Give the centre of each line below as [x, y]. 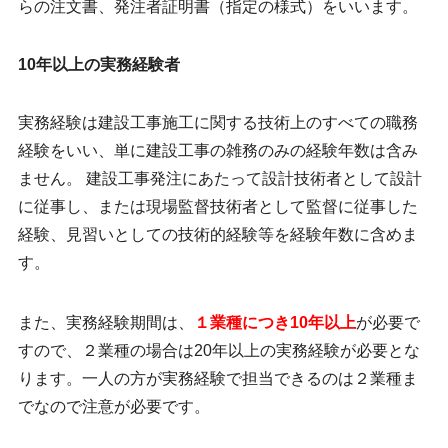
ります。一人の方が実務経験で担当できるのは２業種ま [217, 379]
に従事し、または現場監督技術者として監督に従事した [217, 207]
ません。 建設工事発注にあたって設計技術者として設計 [219, 179]
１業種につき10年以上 [274, 323]
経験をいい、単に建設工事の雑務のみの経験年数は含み [217, 151]
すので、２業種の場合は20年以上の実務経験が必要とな [218, 351]
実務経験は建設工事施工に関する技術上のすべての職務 [217, 123]
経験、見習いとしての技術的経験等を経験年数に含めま [217, 235]
